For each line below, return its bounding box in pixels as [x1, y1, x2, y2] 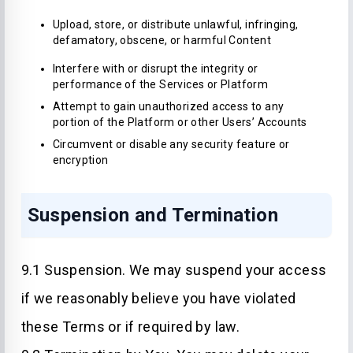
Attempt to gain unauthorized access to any [52, 100, 284, 113]
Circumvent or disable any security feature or [52, 138, 290, 150]
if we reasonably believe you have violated [20, 290, 296, 307]
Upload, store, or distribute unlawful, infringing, [52, 18, 299, 31]
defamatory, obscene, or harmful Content [52, 34, 272, 46]
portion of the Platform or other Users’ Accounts [52, 116, 307, 128]
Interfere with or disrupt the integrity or [52, 62, 258, 75]
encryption [52, 154, 109, 166]
